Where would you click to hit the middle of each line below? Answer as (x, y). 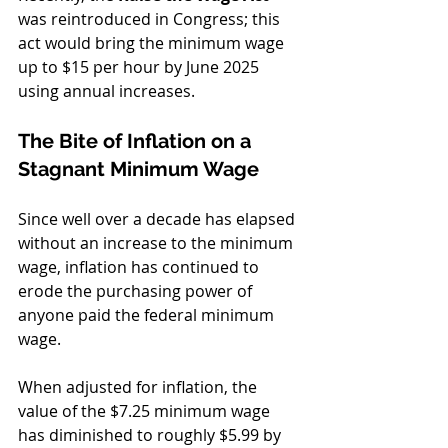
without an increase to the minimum (157, 243)
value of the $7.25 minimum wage (146, 411)
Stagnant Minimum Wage (138, 169)
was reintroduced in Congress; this (151, 19)
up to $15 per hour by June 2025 (140, 67)
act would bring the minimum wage (153, 43)
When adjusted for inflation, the (139, 387)
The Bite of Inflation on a (137, 141)
